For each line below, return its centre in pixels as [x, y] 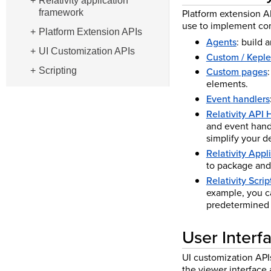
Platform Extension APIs [90, 32]
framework [61, 13]
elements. [227, 84]
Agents [221, 42]
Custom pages [237, 72]
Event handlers [238, 99]
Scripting [58, 71]
